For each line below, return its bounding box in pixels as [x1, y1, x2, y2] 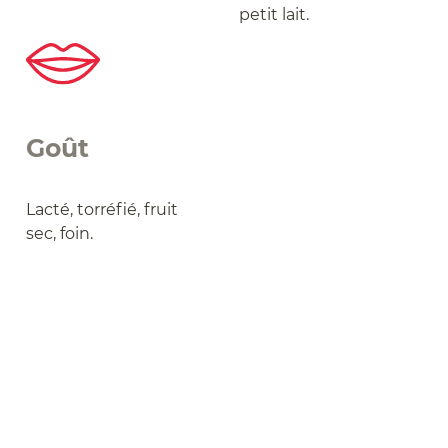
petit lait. [239, 5, 309, 25]
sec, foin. [26, 224, 94, 244]
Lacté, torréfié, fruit [26, 200, 179, 220]
